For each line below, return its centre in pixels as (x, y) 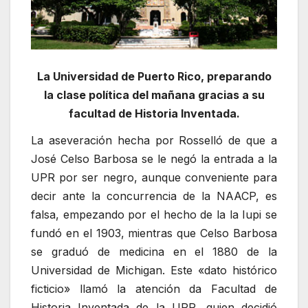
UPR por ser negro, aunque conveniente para (154, 178)
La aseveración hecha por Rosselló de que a (154, 141)
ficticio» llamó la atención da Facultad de (154, 289)
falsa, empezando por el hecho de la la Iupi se (154, 215)
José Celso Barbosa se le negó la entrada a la (154, 159)
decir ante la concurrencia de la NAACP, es (154, 196)
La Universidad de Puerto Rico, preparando (154, 76)
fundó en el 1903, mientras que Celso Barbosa (154, 233)
